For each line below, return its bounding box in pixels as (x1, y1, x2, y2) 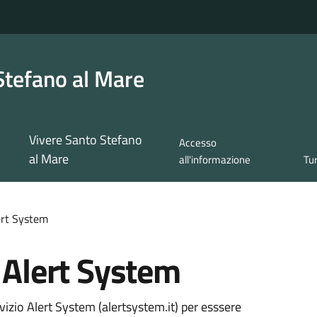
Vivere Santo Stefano (28, 130, 142, 150)
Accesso (179, 134, 217, 151)
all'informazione (179, 151, 251, 168)
